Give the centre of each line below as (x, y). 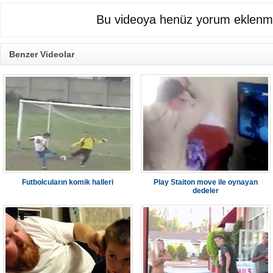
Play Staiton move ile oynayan (206, 182)
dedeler (206, 191)
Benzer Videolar (42, 54)
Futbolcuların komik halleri (68, 182)
